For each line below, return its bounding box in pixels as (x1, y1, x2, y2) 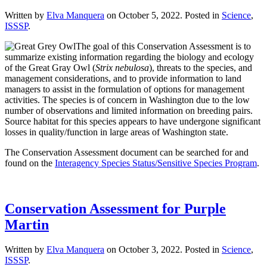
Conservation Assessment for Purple (5, 200, 226, 216)
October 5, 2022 (119, 10, 180, 20)
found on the (5, 157, 55, 168)
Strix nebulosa (95, 62, 149, 73)
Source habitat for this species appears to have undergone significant (5, 116, 260, 126)
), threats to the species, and (149, 62, 252, 73)
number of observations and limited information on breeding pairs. (5, 105, 253, 116)
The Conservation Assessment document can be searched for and (5, 147, 249, 157)
